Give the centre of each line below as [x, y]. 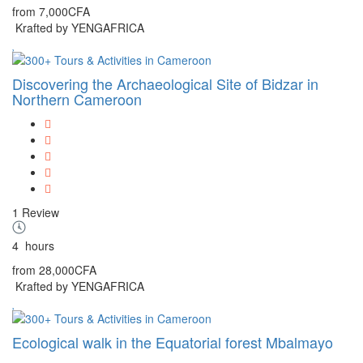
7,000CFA [64, 11]
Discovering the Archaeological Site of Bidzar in [165, 83]
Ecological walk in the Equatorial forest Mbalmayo [173, 342]
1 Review [36, 212]
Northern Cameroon [77, 98]
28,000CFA [68, 269]
